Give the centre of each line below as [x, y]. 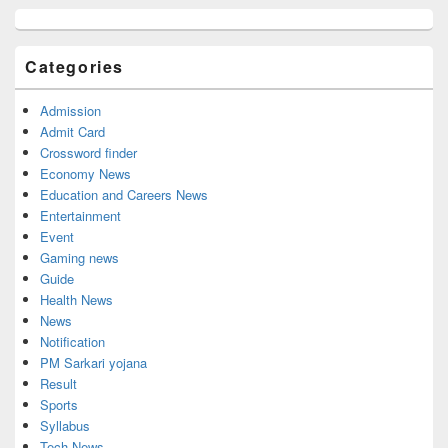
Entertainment [80, 215]
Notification [72, 341]
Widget [34, 52]
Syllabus [65, 425]
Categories [74, 66]
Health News [76, 299]
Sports [59, 404]
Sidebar [36, 34]
